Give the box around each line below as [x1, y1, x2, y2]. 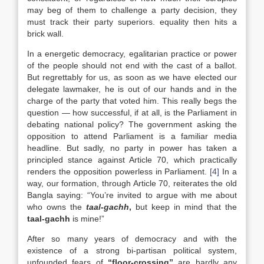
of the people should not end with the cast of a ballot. [27, 61, 237, 70]
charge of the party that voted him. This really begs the [27, 96, 237, 105]
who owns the [27, 202, 86, 212]
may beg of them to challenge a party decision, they [27, 5, 237, 15]
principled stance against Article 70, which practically [27, 155, 237, 164]
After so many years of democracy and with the [27, 234, 237, 243]
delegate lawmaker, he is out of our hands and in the [27, 84, 237, 94]
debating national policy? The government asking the [27, 120, 237, 129]
